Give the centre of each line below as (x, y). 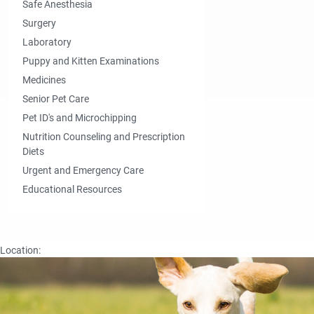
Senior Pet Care (56, 99)
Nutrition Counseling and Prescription (104, 137)
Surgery (39, 23)
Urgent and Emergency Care (83, 170)
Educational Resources (72, 189)
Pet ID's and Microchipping (80, 118)
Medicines (44, 80)
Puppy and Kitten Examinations (91, 61)
